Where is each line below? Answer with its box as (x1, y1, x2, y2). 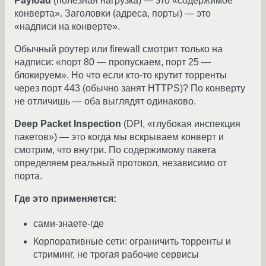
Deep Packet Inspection (14, 119, 121, 129)
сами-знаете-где (33, 218, 104, 229)
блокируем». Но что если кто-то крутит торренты (14, 70, 227, 81)
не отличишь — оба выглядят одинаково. (14, 96, 196, 107)
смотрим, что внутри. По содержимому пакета (14, 145, 216, 156)
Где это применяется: (14, 194, 116, 204)
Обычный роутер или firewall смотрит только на (14, 44, 223, 55)
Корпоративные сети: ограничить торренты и (33, 236, 231, 247)
